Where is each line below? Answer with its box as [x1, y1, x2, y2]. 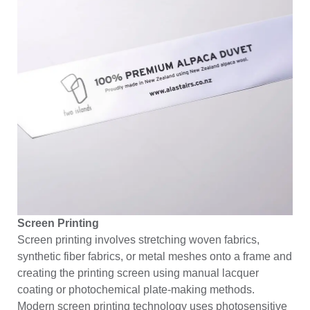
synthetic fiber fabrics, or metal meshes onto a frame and [17, 250, 292, 262]
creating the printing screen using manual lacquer [17, 266, 259, 279]
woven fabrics [189, 233, 257, 246]
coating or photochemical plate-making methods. [17, 283, 255, 295]
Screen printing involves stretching [17, 233, 189, 246]
